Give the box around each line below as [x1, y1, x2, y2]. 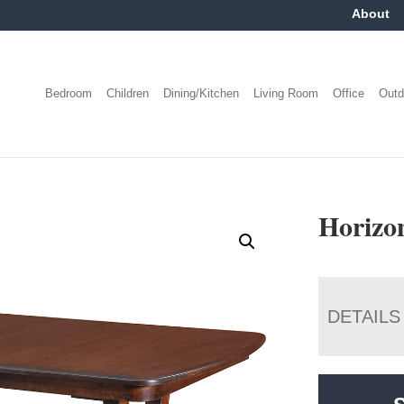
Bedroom [45, 86, 93, 100]
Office [333, 86, 365, 100]
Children [106, 86, 150, 100]
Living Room [253, 86, 319, 100]
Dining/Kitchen [163, 86, 240, 100]
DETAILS [327, 306, 401, 326]
